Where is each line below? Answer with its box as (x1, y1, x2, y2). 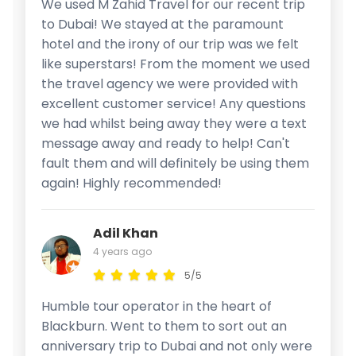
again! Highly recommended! (41, 173, 222, 192)
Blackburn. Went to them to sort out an (41, 316, 287, 335)
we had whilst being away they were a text (41, 114, 307, 133)
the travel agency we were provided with (41, 74, 298, 93)
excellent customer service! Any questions (41, 94, 306, 113)
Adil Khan (93, 223, 158, 242)
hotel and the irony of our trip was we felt (41, 34, 299, 53)
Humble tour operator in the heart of (41, 296, 272, 315)
